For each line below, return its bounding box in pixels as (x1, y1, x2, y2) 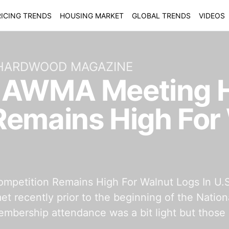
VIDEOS (198, 11, 225, 20)
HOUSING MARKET (59, 11, 124, 20)
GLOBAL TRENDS (131, 11, 191, 20)
